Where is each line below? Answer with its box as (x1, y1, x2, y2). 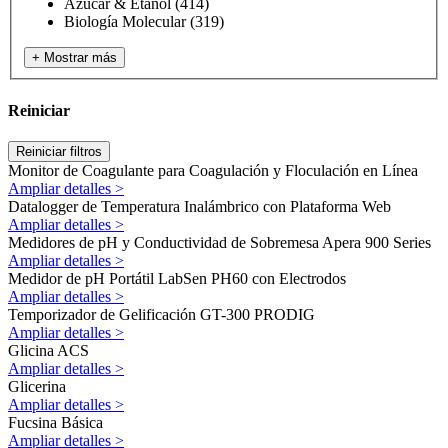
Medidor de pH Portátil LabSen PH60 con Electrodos (8, 269, 346, 287)
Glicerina (8, 377, 66, 395)
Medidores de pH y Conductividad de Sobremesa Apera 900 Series (8, 233, 431, 251)
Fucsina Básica (8, 413, 103, 431)
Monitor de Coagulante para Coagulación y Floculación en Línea (8, 161, 418, 179)
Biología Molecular (64, 13, 190, 31)
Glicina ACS (8, 341, 89, 359)
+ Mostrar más (32, 50, 117, 66)
